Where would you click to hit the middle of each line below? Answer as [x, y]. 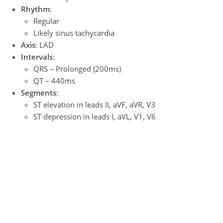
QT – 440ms [55, 81]
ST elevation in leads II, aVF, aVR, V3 [95, 105]
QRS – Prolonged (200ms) [77, 69]
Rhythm [36, 9]
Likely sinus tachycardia [74, 33]
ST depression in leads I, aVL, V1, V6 [95, 116]
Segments [39, 93]
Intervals [37, 57]
